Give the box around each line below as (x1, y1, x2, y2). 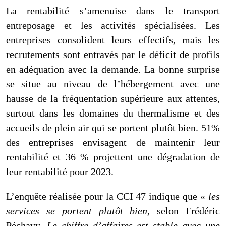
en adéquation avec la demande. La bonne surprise (6, 63, 220, 75)
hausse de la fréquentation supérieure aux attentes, (6, 92, 220, 104)
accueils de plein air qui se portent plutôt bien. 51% (6, 122, 220, 133)
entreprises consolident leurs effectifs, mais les (6, 34, 220, 45)
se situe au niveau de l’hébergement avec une (6, 78, 220, 89)
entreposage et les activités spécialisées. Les (6, 19, 220, 31)
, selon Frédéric (147, 205, 220, 216)
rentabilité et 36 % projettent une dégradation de (6, 151, 220, 162)
